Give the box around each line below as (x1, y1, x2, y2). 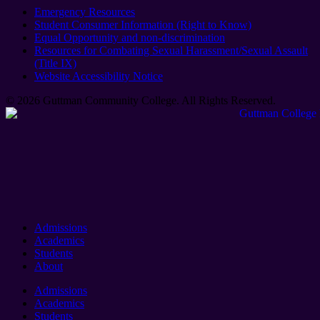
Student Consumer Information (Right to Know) (34, 19, 251, 31)
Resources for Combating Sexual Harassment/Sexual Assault (34, 44, 308, 57)
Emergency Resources (34, 6, 135, 19)
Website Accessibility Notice (34, 70, 163, 83)
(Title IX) (34, 57, 76, 70)
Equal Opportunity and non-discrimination (34, 31, 225, 44)
